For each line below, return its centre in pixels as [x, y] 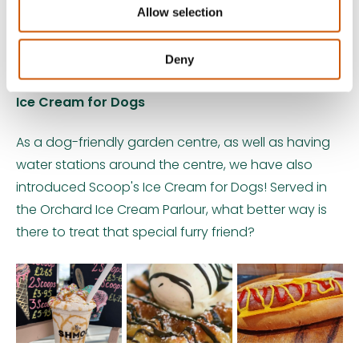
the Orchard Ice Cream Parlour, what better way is [171, 210]
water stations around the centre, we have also [164, 165]
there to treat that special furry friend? [135, 232]
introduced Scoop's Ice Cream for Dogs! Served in [171, 188]
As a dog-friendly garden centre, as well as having [173, 143]
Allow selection [179, 12]
